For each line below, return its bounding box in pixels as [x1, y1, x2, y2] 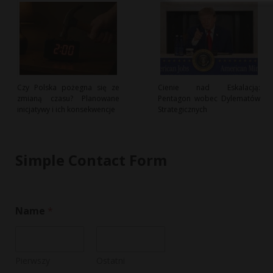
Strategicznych [157, 104, 207, 115]
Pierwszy [15, 255, 50, 267]
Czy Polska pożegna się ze [17, 82, 119, 93]
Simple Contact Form [15, 150, 167, 171]
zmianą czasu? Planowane [17, 93, 119, 104]
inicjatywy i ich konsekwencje [17, 104, 115, 115]
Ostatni [96, 255, 125, 267]
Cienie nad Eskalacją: [157, 82, 260, 93]
